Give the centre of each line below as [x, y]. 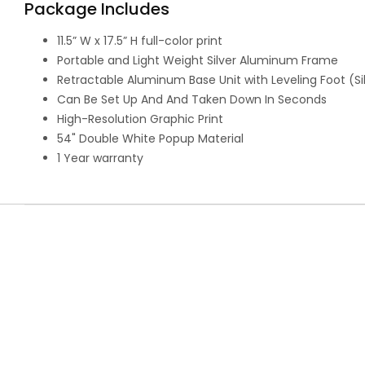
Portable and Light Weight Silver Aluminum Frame [198, 61]
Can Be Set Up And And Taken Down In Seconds [192, 100]
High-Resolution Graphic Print [140, 119]
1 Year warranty [100, 158]
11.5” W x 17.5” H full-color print [140, 41]
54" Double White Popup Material [150, 139]
